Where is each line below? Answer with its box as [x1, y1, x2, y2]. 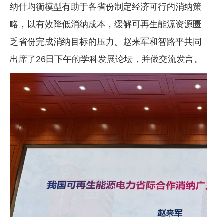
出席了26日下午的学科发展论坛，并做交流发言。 [10, 54, 202, 64]
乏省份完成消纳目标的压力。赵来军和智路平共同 [10, 37, 201, 47]
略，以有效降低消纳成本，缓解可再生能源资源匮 [10, 19, 201, 30]
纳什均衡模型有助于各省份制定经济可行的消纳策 [10, 2, 201, 12]
